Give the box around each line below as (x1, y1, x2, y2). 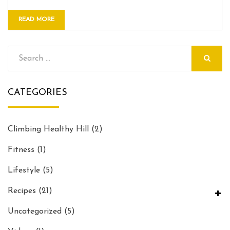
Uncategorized (8, 207, 62, 216)
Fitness (8, 145, 34, 154)
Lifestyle (8, 166, 40, 175)
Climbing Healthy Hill (8, 125, 89, 133)
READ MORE (18, 16, 54, 23)
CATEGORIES (8, 87, 67, 98)
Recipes (8, 186, 36, 195)
